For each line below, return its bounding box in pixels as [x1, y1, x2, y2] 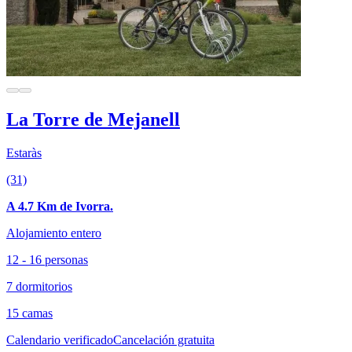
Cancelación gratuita [113, 332, 214, 346]
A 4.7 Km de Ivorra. [6, 199, 113, 213]
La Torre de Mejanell [6, 108, 180, 130]
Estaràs [6, 145, 42, 159]
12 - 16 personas [6, 252, 88, 266]
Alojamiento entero [6, 225, 101, 240]
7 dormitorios [6, 279, 72, 293]
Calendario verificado [6, 332, 113, 346]
